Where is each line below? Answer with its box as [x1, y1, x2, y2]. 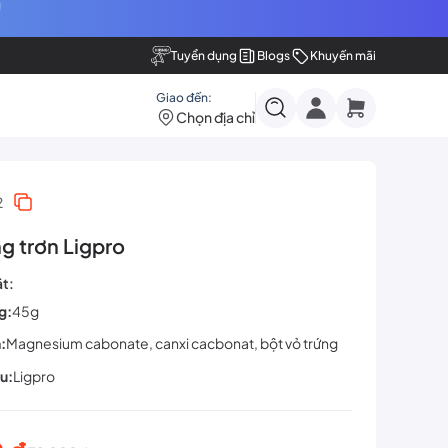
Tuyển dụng [171, 48, 237, 63]
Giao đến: [156, 90, 212, 105]
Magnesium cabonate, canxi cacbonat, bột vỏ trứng [6, 334, 338, 353]
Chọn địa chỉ [176, 108, 255, 126]
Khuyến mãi [310, 48, 376, 63]
